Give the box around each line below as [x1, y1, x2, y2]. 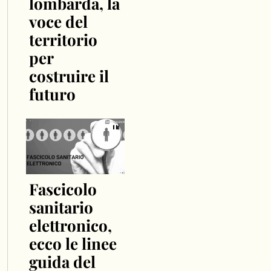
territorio [28, 28, 97, 50]
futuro [28, 83, 76, 105]
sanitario [28, 196, 93, 218]
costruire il [28, 65, 109, 87]
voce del [28, 10, 88, 32]
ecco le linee [28, 232, 117, 254]
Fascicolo [28, 178, 97, 200]
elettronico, [28, 214, 112, 236]
